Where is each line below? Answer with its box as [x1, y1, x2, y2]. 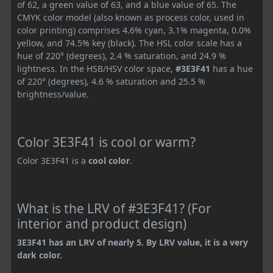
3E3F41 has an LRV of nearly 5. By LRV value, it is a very [17, 236, 248, 248]
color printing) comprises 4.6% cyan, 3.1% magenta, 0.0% [17, 24, 251, 36]
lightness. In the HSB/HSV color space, [17, 62, 175, 74]
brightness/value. [17, 88, 89, 100]
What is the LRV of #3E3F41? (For [17, 199, 211, 217]
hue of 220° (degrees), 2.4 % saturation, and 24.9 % [17, 49, 226, 62]
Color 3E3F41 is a [17, 154, 88, 166]
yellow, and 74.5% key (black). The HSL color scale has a [17, 37, 242, 49]
